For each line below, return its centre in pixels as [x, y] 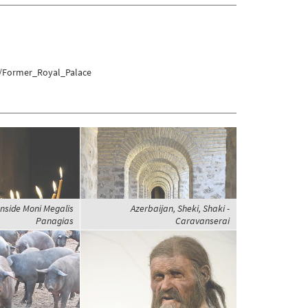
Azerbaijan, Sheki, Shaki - [180, 209]
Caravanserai [202, 221]
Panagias [54, 221]
